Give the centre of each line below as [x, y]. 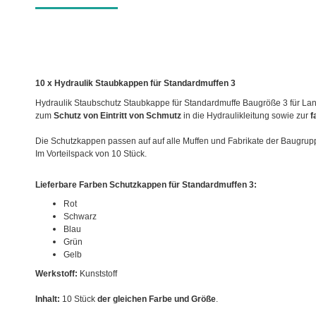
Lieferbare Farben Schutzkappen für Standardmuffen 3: [146, 184]
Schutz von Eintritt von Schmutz [117, 115]
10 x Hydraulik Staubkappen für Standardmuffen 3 [135, 83]
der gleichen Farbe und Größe [157, 299]
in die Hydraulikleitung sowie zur [246, 115]
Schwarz [80, 216]
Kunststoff [97, 273]
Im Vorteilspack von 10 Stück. [91, 154]
